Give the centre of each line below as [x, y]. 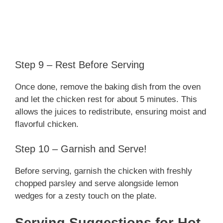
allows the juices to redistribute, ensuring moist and [111, 111]
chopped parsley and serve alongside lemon [97, 184]
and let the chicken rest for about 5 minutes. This [106, 99]
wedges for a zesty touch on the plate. [86, 196]
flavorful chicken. [47, 124]
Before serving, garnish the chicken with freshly [104, 171]
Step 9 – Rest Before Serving [80, 64]
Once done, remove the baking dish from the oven [108, 87]
